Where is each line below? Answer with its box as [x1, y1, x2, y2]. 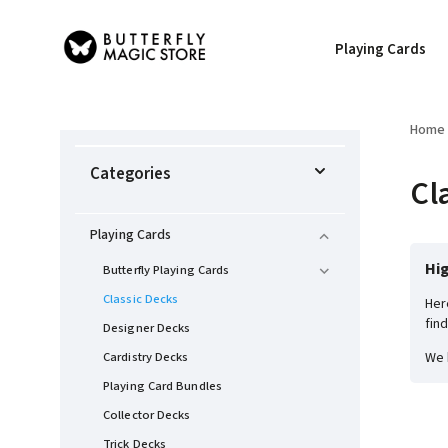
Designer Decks [103, 319, 191, 337]
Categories [90, 162, 170, 186]
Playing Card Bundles [103, 377, 222, 395]
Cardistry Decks [103, 348, 189, 366]
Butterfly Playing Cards [103, 261, 230, 279]
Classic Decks [103, 290, 179, 308]
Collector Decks [103, 406, 191, 424]
